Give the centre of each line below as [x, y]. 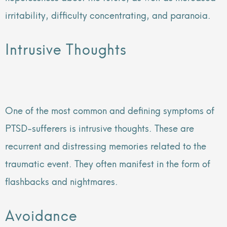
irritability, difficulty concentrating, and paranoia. [108, 14]
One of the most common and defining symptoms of [110, 109]
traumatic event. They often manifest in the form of [108, 163]
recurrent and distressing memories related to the [106, 145]
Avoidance [42, 214]
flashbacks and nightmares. [62, 180]
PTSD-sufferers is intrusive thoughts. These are [100, 127]
